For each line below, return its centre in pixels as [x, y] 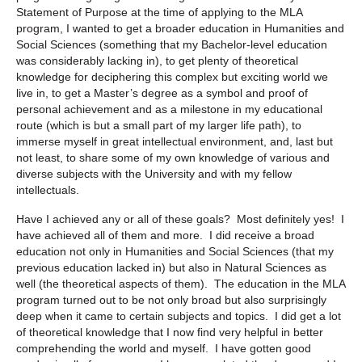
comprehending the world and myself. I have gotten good [164, 348]
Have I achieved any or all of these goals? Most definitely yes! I [180, 219]
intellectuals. [48, 189]
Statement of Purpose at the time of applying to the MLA [159, 12]
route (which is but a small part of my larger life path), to [159, 125]
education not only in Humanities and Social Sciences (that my [175, 251]
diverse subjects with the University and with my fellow [154, 173]
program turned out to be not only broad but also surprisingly [171, 299]
